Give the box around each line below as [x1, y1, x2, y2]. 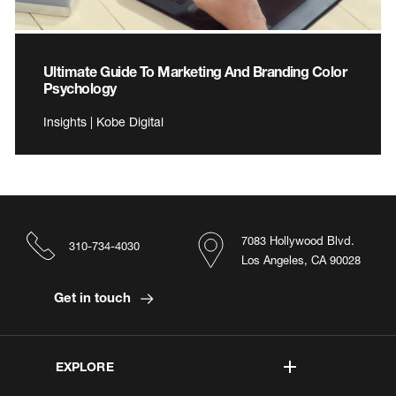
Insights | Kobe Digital [43, 113, 164, 129]
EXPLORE [55, 358, 114, 374]
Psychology [43, 79, 117, 96]
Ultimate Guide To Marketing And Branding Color [43, 62, 347, 80]
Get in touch [53, 288, 134, 305]
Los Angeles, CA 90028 [241, 252, 361, 267]
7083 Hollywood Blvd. [241, 232, 354, 247]
